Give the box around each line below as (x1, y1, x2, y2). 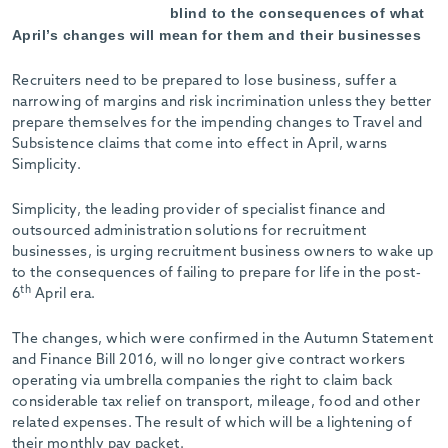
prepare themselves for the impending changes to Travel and (12, 116, 423, 131)
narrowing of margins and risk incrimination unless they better (12, 95, 432, 110)
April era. (31, 287, 96, 302)
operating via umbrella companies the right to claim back (12, 374, 393, 389)
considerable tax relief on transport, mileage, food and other (12, 395, 421, 410)
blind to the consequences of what (170, 5, 425, 22)
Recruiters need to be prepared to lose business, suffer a (12, 74, 397, 89)
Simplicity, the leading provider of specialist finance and (12, 203, 386, 218)
